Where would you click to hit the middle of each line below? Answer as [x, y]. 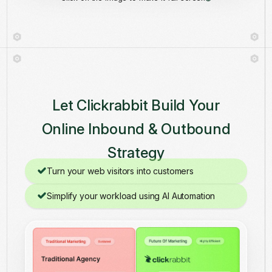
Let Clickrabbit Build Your [136, 105]
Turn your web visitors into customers [121, 171]
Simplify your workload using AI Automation [131, 195]
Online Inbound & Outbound [136, 129]
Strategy [136, 152]
